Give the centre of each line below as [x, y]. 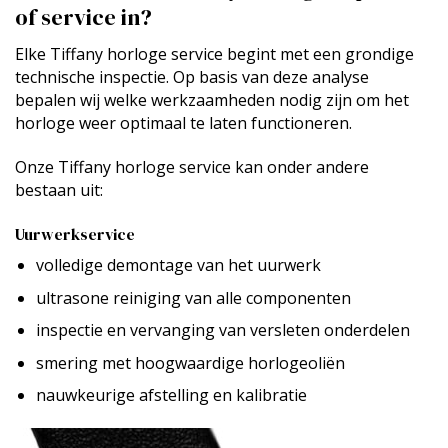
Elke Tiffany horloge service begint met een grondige [214, 54]
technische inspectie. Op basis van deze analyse [192, 77]
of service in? [83, 18]
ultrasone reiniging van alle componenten [193, 297]
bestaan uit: [59, 190]
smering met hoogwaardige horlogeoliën [190, 362]
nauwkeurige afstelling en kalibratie [171, 395]
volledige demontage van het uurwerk [178, 264]
